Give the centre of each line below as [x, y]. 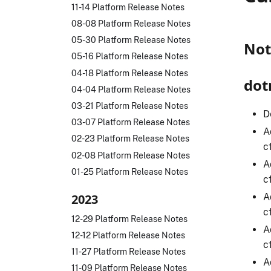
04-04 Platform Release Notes [131, 89]
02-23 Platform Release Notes [130, 139]
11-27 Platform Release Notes [129, 251]
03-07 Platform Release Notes [131, 122]
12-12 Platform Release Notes [128, 235]
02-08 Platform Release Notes [131, 155]
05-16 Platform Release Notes [130, 56]
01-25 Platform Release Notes [130, 171]
